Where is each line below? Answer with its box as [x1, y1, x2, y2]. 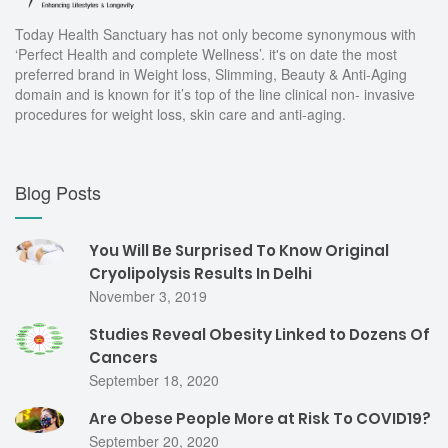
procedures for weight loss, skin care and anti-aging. [15, 104, 346, 125]
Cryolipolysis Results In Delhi [89, 263, 312, 285]
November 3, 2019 [89, 286, 207, 307]
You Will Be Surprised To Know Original [89, 240, 389, 262]
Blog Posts [15, 179, 101, 206]
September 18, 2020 [89, 370, 219, 391]
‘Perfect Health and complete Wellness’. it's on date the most [15, 44, 397, 65]
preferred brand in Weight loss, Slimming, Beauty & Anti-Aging [15, 64, 407, 85]
